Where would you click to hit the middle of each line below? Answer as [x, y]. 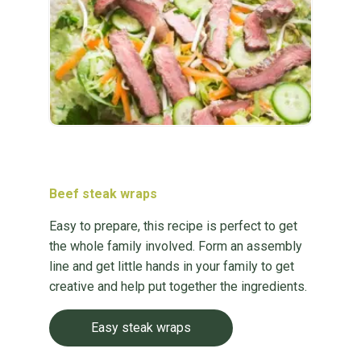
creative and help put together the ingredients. [178, 286]
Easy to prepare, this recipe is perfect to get [173, 226]
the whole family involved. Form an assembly [175, 246]
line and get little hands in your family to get [171, 266]
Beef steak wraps [103, 194]
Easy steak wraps [141, 328]
